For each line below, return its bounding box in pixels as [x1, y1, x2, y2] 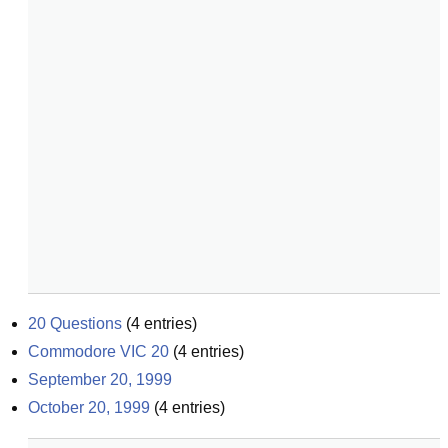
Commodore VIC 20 [28, 343, 169, 360]
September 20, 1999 [28, 371, 172, 388]
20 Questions [28, 315, 122, 332]
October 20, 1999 [28, 399, 150, 416]
